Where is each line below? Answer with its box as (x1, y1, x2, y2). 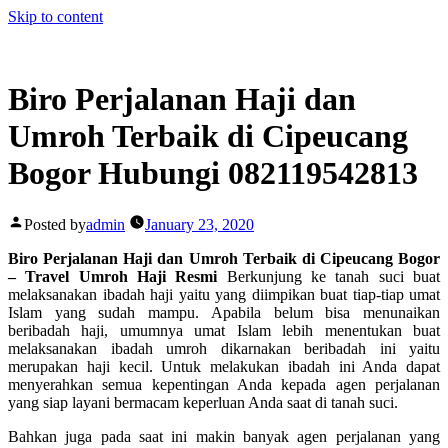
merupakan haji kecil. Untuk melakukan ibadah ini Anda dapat (8, 357, 440, 375)
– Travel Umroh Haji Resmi (8, 267, 227, 285)
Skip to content (8, 8, 103, 25)
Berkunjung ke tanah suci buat (226, 267, 441, 285)
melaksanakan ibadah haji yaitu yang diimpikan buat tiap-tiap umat (8, 285, 440, 303)
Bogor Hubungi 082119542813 (8, 155, 418, 192)
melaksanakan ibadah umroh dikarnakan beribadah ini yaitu (8, 339, 440, 357)
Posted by (24, 215, 86, 233)
